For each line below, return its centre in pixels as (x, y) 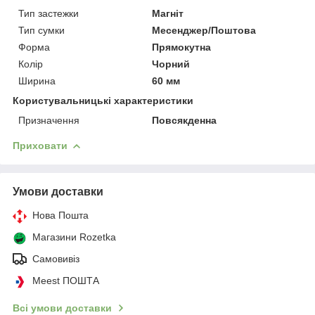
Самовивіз (56, 258)
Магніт (168, 13)
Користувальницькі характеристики (103, 100)
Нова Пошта (60, 215)
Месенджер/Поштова (204, 30)
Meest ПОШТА (66, 280)
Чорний (171, 64)
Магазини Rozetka (74, 237)
